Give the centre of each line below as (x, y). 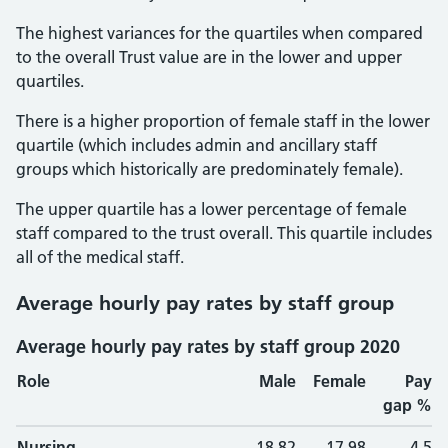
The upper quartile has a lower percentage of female (211, 209)
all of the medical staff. (100, 257)
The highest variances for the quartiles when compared (219, 33)
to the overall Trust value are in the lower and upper (209, 57)
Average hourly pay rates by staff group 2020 (208, 346)
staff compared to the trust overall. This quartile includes (224, 233)
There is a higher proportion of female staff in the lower (223, 121)
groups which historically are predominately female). (209, 169)
